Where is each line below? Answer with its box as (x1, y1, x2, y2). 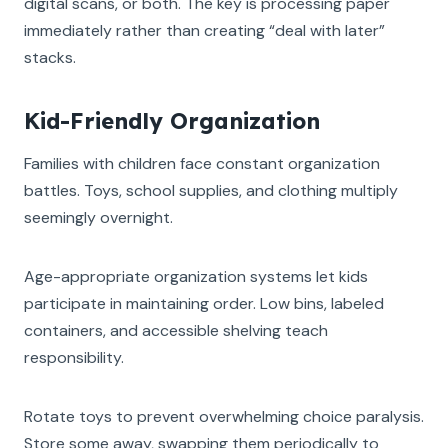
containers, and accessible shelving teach (24, 319, 328, 341)
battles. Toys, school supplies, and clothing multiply (24, 179, 398, 201)
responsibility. (24, 346, 124, 368)
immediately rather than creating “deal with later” (24, 19, 385, 41)
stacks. (24, 46, 76, 68)
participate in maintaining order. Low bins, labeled (24, 292, 384, 314)
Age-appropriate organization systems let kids (24, 265, 368, 287)
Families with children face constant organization (24, 152, 380, 174)
